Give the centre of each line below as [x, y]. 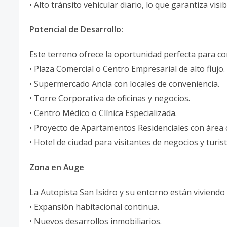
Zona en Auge [57, 167]
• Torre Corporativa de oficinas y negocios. [111, 98]
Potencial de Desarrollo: [76, 29]
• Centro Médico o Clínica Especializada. [104, 113]
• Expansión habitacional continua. [94, 207]
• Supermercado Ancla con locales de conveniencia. [125, 84]
